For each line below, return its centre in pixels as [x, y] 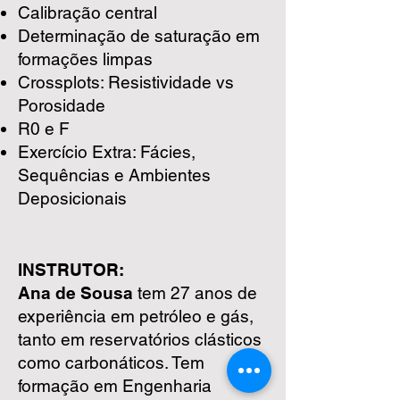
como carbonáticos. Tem [111, 362]
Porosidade [62, 105]
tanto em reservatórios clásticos [140, 339]
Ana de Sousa [75, 293]
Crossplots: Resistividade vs [126, 82]
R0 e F [44, 129]
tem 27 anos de [195, 293]
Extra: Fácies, [144, 152]
